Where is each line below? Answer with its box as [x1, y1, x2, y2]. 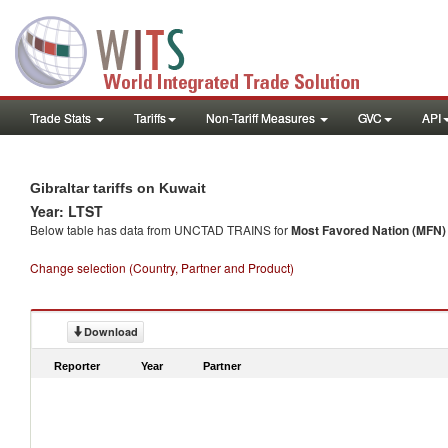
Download [84, 324, 138, 339]
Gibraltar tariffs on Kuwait [30, 180, 206, 196]
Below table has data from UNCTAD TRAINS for [30, 221, 291, 238]
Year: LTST [30, 201, 103, 221]
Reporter [54, 359, 100, 372]
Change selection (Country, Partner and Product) [30, 259, 294, 276]
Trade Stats [30, 109, 94, 126]
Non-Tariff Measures [206, 109, 318, 126]
